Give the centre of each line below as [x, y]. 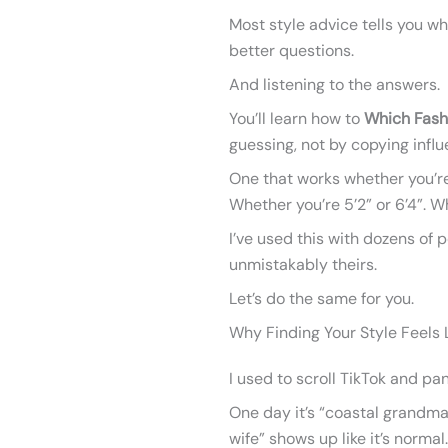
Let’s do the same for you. [321, 298]
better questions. [291, 50]
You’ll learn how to [296, 118]
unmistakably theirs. [303, 264]
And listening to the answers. [334, 84]
